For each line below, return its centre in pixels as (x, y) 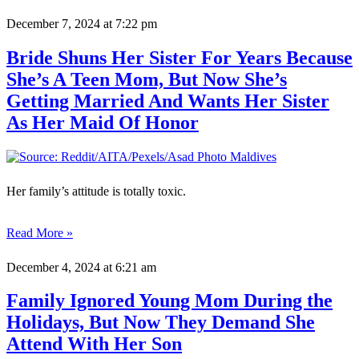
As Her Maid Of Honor (103, 122)
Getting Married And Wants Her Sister (168, 101)
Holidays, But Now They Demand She (161, 323)
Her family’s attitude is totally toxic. (96, 191)
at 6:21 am (128, 267)
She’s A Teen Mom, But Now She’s (147, 79)
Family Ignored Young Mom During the (169, 301)
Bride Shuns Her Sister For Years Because (179, 57)
